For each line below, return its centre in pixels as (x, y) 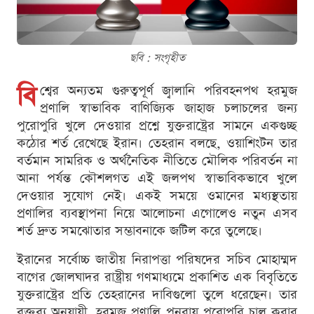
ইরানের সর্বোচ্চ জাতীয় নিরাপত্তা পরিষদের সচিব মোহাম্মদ (157, 259)
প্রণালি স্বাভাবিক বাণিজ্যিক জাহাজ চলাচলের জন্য (169, 108)
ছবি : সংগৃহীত (157, 57)
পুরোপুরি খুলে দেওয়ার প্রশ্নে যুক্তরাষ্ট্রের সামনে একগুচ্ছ (157, 125)
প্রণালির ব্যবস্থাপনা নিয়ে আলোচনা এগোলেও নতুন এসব (157, 213)
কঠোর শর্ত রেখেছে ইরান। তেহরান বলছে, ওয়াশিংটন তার (157, 143)
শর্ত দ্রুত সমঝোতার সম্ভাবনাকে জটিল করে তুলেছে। (139, 231)
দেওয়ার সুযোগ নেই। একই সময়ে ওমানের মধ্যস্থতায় (157, 196)
